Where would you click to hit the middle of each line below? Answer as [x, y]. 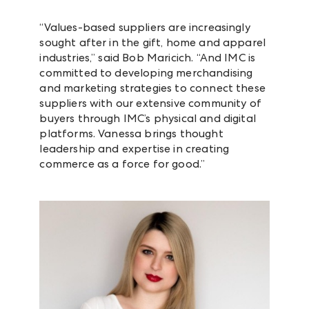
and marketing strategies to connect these [152, 88]
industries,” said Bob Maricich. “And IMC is [148, 57]
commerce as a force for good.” [122, 163]
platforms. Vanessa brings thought [131, 133]
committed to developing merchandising [146, 72]
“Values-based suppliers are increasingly [145, 27]
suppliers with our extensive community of [150, 103]
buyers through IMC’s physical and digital [148, 118]
